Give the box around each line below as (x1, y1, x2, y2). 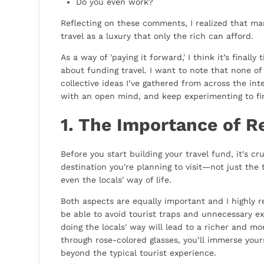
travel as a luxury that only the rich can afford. (61, 31, 253, 41)
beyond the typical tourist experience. (61, 248, 216, 258)
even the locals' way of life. (61, 175, 171, 185)
